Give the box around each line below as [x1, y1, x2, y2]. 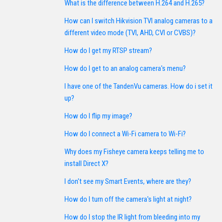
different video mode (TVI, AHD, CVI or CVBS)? [64, 28, 196, 37]
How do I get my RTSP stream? [64, 46, 152, 55]
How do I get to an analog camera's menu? [64, 64, 186, 73]
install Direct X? [64, 159, 109, 168]
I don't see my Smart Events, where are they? [64, 177, 191, 186]
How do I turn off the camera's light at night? [64, 195, 192, 204]
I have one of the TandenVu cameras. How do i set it [64, 82, 213, 91]
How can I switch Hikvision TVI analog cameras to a [64, 16, 213, 25]
